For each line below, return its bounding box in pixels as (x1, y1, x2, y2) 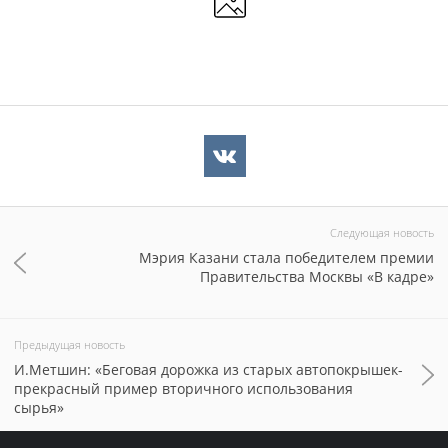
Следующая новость (330, 225, 434, 240)
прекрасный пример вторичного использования (14, 379, 353, 398)
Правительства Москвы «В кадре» (200, 267, 434, 286)
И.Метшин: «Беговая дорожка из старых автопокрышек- (14, 360, 403, 379)
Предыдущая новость (14, 337, 125, 352)
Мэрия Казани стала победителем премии (139, 248, 434, 267)
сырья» (14, 398, 64, 417)
